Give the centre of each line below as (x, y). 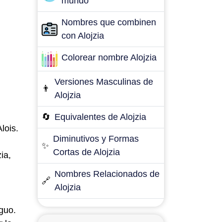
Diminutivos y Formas (96, 139)
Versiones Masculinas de (104, 82)
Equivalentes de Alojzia (100, 117)
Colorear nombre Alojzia (109, 57)
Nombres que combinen (109, 22)
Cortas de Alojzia (86, 152)
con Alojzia (83, 36)
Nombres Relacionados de (107, 174)
